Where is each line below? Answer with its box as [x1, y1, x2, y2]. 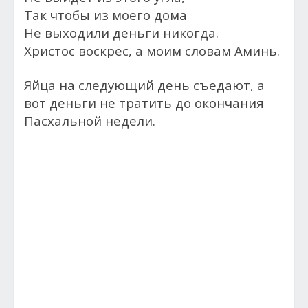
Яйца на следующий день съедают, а [24, 76, 265, 93]
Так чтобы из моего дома [24, 5, 187, 23]
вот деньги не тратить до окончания [24, 93, 264, 111]
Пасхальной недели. [24, 111, 155, 129]
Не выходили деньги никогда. [24, 23, 219, 41]
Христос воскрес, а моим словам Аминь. [24, 41, 280, 59]
